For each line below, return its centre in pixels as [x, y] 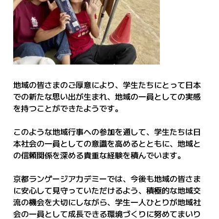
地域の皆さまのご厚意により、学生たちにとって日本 [107, 85]
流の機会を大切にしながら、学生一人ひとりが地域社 [107, 202]
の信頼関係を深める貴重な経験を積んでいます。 [99, 155]
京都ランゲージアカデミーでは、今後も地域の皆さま [107, 178]
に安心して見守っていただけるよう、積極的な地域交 [107, 190]
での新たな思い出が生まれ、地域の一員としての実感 [107, 96]
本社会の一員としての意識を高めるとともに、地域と [107, 143]
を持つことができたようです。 [68, 108]
